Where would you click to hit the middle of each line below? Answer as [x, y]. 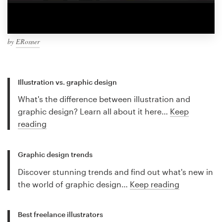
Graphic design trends [55, 154]
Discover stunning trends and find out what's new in [115, 171]
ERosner [28, 41]
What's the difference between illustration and [104, 99]
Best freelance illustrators [60, 215]
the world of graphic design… [74, 184]
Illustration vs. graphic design [67, 82]
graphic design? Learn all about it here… [94, 111]
